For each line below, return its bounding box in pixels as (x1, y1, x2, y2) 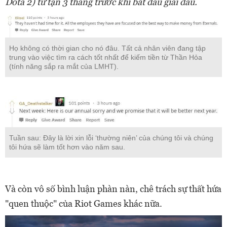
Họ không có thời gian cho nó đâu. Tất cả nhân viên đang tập (9, 44, 206, 52)
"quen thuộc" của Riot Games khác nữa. (5, 198, 162, 209)
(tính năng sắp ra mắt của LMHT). (9, 62, 119, 70)
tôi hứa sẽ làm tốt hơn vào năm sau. (9, 143, 125, 152)
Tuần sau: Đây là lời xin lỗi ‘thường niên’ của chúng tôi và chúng (9, 134, 213, 142)
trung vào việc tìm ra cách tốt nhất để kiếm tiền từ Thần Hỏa (9, 53, 202, 61)
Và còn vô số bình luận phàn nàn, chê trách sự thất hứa (5, 183, 221, 195)
